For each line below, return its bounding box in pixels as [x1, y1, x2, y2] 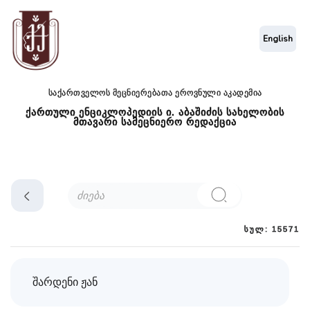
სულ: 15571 [244, 225, 300, 234]
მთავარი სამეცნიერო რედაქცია [73, 116, 237, 128]
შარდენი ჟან [33, 275, 98, 291]
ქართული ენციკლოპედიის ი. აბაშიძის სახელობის [26, 107, 284, 118]
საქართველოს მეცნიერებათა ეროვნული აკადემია [48, 88, 262, 98]
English [263, 33, 293, 44]
